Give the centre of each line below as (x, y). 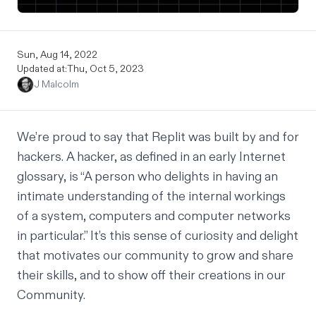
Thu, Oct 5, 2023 (105, 69)
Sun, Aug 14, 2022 (57, 55)
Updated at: (42, 69)
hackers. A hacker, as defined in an (113, 157)
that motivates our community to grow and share (155, 256)
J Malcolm (56, 84)
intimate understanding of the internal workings (151, 196)
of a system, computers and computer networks (154, 216)
